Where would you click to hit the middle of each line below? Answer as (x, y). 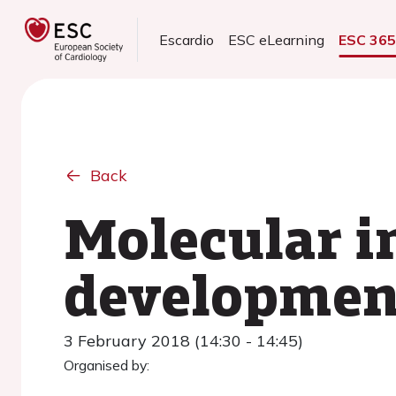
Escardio (187, 40)
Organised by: (107, 365)
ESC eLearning (277, 40)
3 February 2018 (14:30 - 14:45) (183, 341)
